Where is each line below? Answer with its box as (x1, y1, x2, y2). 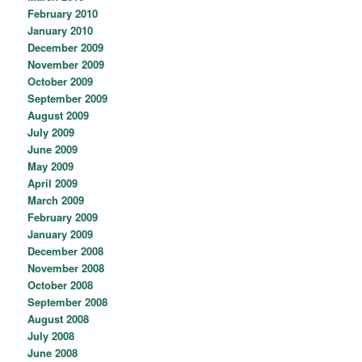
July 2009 (27, 124, 75, 141)
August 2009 (27, 107, 90, 124)
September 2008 (27, 294, 108, 310)
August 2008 (27, 311, 90, 327)
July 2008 (27, 328, 75, 344)
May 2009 (27, 158, 74, 175)
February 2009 (27, 209, 99, 225)
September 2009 (27, 90, 108, 107)
